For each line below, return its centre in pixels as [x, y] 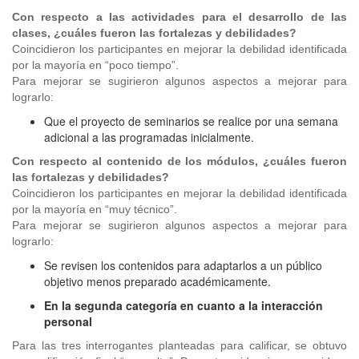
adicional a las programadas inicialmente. [149, 137]
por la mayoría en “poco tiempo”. [95, 65]
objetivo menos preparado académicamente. [157, 281]
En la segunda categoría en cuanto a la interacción [184, 305]
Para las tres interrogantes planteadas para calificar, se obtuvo [179, 345]
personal [68, 321]
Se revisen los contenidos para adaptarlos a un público [183, 265]
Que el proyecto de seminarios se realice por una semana [191, 121]
